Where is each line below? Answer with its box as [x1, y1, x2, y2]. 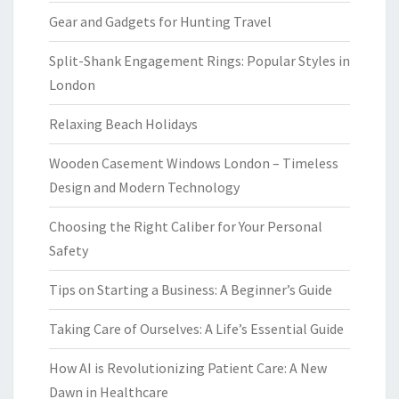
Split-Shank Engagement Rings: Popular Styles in [49, 51, 350, 69]
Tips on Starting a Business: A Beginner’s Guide [49, 280, 332, 298]
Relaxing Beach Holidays [49, 114, 198, 133]
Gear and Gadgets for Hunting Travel [49, 12, 272, 30]
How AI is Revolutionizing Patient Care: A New [49, 358, 327, 377]
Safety [49, 240, 88, 259]
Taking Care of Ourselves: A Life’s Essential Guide [49, 319, 344, 338]
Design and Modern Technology [49, 177, 240, 196]
